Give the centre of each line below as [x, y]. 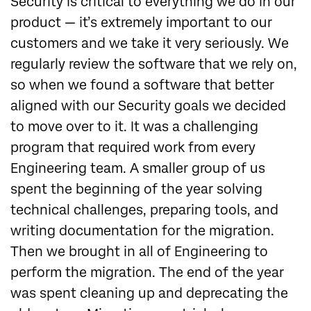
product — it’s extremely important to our [141, 23]
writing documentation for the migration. [142, 231]
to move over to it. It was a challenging [134, 127]
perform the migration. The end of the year [147, 273]
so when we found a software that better [142, 85]
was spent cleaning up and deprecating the [149, 294]
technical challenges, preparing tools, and [144, 210]
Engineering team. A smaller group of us [138, 169]
